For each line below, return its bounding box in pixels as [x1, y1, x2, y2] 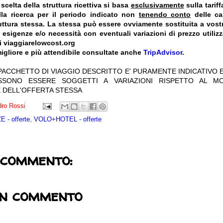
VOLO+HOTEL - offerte [34, 115, 102, 123]
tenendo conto [138, 10, 191, 19]
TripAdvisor [143, 48, 182, 57]
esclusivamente [130, 1, 184, 9]
